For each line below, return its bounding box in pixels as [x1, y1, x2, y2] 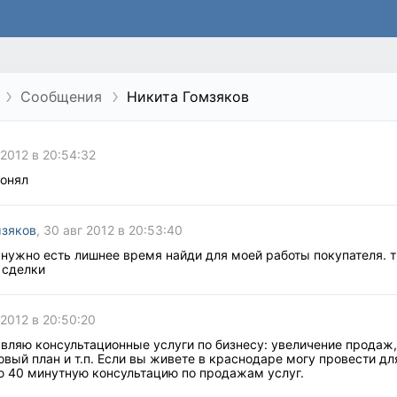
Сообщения [20, 88, 102, 105]
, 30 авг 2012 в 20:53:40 [36, 222, 183, 237]
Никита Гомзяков [127, 88, 249, 105]
